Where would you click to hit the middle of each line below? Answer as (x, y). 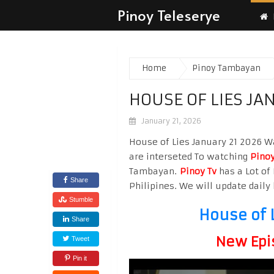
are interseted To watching (190, 157)
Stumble (81, 199)
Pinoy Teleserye (169, 15)
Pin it (80, 258)
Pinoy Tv (198, 171)
